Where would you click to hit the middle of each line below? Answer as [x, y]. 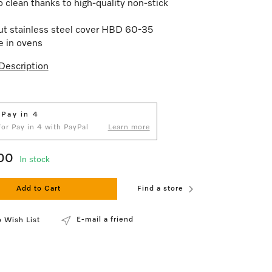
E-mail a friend [105, 220]
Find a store [160, 189]
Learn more [129, 127]
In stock [34, 160]
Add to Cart [39, 189]
